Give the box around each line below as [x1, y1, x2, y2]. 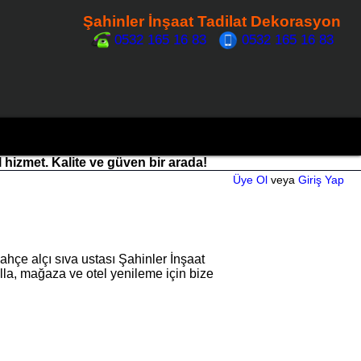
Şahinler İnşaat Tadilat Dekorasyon [83, 13, 341, 30]
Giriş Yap [298, 173, 344, 186]
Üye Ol [233, 173, 268, 186]
